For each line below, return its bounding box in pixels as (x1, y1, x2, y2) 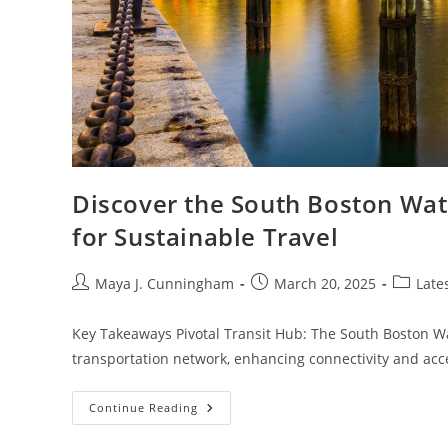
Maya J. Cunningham (95, 274, 234, 294)
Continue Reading (89, 400, 198, 416)
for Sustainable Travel (72, 220, 339, 254)
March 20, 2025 (274, 274, 376, 294)
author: (71, 294, 120, 314)
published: (250, 294, 322, 314)
